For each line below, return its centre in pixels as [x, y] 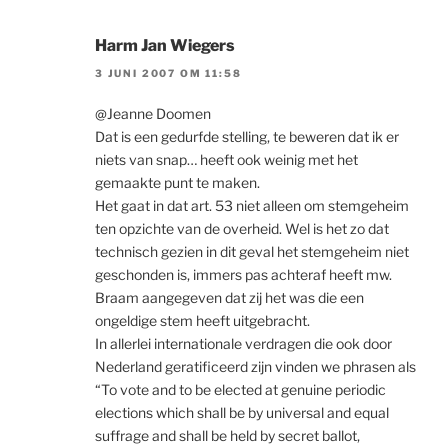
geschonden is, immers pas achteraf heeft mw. [243, 274]
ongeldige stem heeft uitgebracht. [202, 320]
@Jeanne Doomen [153, 113]
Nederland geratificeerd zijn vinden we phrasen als [255, 366]
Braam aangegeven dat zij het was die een [229, 297]
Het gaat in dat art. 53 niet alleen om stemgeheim [252, 205]
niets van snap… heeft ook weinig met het [226, 159]
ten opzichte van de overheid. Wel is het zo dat [242, 228]
